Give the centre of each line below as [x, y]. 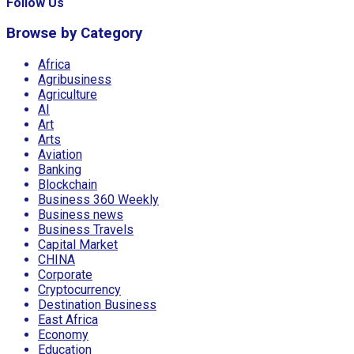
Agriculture [68, 95]
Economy [63, 335]
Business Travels [86, 230]
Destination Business [97, 305]
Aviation [60, 155]
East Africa [68, 320]
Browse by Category [74, 34]
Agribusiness [75, 80]
